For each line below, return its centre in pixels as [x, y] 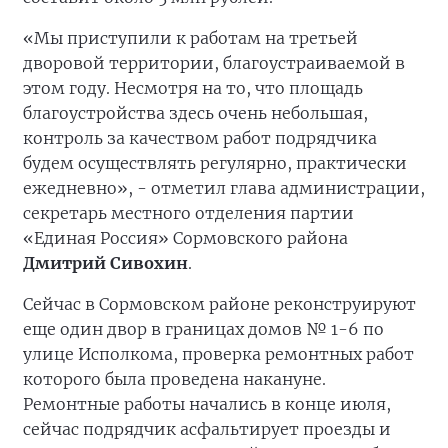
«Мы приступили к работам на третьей [190, 38]
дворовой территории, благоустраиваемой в [214, 63]
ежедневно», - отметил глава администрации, [224, 188]
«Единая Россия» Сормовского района [185, 238]
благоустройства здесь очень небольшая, [195, 113]
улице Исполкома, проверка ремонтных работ [218, 354]
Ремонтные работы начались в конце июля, [207, 404]
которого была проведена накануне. [174, 379]
